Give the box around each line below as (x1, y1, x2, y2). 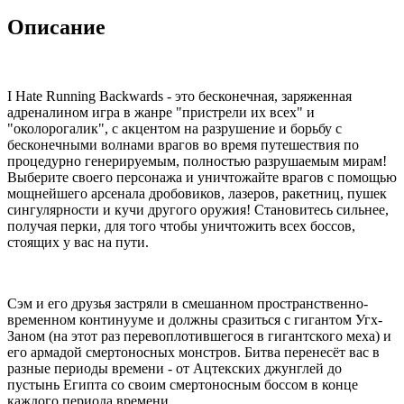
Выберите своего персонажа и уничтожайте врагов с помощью (7, 169, 397, 185)
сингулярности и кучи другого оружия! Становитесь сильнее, (7, 201, 389, 217)
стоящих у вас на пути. (7, 234, 149, 250)
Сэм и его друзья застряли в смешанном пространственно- (7, 295, 368, 311)
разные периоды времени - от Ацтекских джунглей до (7, 360, 342, 376)
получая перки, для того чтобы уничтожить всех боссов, (7, 217, 355, 234)
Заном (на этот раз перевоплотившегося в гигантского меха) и (7, 327, 391, 344)
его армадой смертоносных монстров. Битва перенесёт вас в (7, 344, 380, 360)
